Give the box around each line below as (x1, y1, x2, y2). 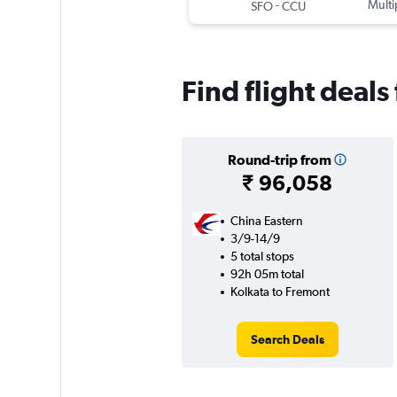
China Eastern (230, 214, 303, 229)
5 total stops (230, 249, 294, 264)
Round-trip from (227, 152, 331, 168)
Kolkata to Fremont (230, 284, 330, 300)
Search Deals (250, 332, 324, 347)
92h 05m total (230, 267, 304, 282)
